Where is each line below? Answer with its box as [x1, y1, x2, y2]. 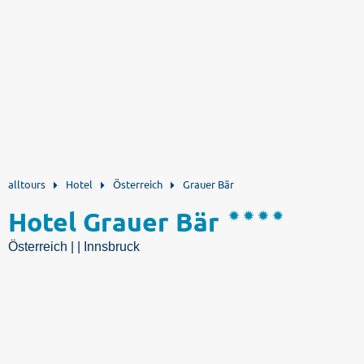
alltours [8, 177, 45, 191]
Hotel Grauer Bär [8, 206, 219, 238]
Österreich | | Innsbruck [8, 240, 140, 253]
